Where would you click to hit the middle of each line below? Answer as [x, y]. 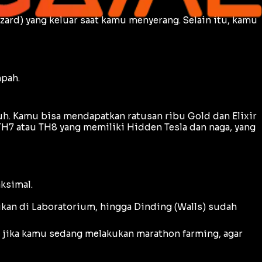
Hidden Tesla [157, 127]
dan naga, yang [221, 127]
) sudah [220, 207]
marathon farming [177, 234]
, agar [231, 234]
